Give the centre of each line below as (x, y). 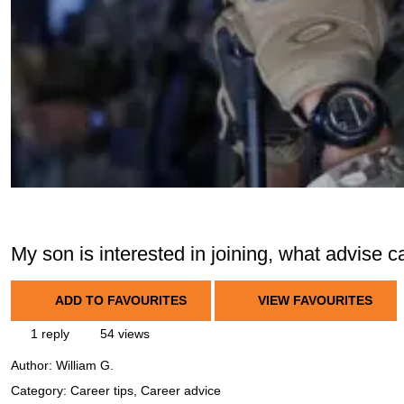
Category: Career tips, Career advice (116, 391)
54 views (123, 334)
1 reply (48, 334)
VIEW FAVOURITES (313, 300)
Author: (33, 366)
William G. (85, 366)
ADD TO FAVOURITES (120, 300)
